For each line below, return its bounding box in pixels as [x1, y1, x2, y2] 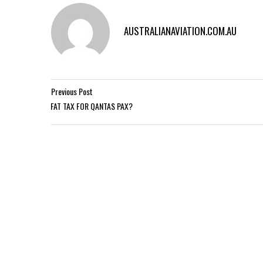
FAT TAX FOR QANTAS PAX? [50, 100, 133, 112]
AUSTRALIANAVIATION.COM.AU [124, 23, 237, 38]
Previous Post [51, 85, 93, 97]
